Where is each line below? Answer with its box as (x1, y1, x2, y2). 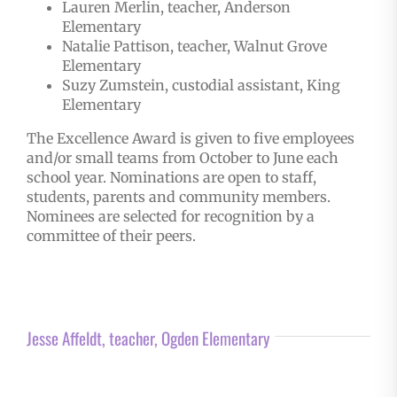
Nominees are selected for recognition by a (26, 207, 315, 226)
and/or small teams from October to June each (26, 149, 339, 167)
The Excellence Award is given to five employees (26, 129, 354, 148)
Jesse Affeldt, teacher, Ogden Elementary (26, 325, 269, 351)
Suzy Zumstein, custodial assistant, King (61, 76, 340, 95)
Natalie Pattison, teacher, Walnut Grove (61, 37, 327, 56)
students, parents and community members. (26, 188, 331, 206)
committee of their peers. (26, 227, 196, 245)
